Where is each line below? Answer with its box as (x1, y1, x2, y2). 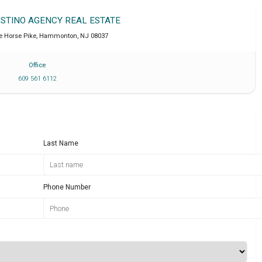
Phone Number (43, 182, 91, 191)
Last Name (43, 139, 79, 148)
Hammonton (39, 32, 78, 40)
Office (29, 61, 46, 70)
